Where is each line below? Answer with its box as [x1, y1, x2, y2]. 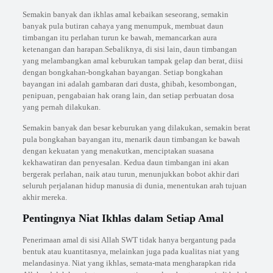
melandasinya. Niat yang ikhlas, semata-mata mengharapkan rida [22, 258, 236, 268]
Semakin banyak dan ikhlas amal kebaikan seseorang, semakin [22, 10, 229, 19]
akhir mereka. [22, 193, 67, 202]
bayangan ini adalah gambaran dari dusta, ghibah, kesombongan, [22, 79, 236, 88]
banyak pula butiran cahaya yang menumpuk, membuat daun [22, 21, 224, 30]
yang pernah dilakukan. [22, 102, 101, 112]
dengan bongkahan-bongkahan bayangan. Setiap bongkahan [22, 68, 223, 77]
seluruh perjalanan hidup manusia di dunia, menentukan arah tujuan [22, 181, 247, 190]
